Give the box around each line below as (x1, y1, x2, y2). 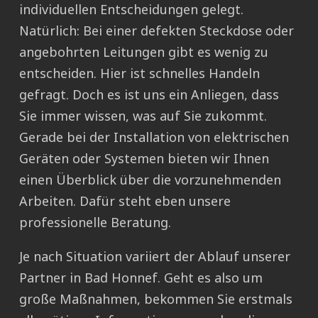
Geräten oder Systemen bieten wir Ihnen (19, 150, 269, 168)
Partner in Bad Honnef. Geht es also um (19, 269, 263, 287)
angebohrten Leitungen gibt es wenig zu (19, 43, 268, 61)
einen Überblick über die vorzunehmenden (19, 171, 281, 189)
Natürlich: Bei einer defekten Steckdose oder (19, 22, 294, 40)
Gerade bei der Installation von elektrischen (19, 128, 289, 146)
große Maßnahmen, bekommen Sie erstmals (19, 290, 292, 308)
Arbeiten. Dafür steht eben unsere (19, 192, 231, 210)
